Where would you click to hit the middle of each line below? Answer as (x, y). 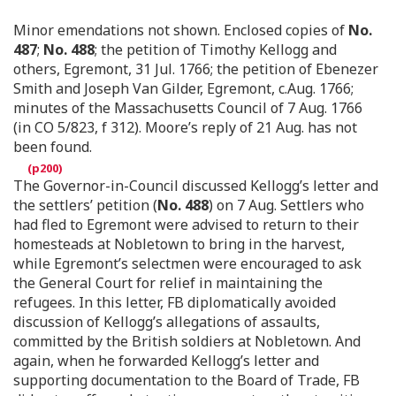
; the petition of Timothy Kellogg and (216, 49)
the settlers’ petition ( (85, 205)
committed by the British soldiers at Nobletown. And (187, 341)
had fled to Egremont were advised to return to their (186, 224)
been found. (53, 146)
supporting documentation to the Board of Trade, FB (187, 380)
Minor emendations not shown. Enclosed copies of (181, 30)
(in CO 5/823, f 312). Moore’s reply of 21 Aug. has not (185, 127)
